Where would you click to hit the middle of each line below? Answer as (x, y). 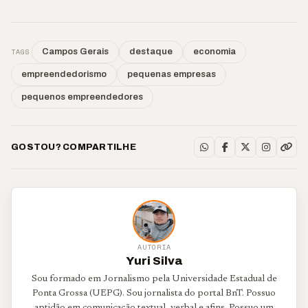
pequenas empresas (172, 74)
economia (214, 52)
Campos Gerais (75, 52)
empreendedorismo (64, 74)
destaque (151, 52)
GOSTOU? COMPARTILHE (74, 147)
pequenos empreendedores (82, 97)
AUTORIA (154, 247)
